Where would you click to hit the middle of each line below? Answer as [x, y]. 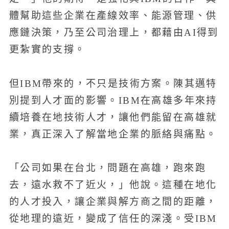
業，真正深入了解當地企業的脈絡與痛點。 [113, 134]
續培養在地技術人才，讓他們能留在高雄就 [113, 117]
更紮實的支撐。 [47, 50]
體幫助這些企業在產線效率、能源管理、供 [113, 16]
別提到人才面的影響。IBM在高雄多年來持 [113, 100]
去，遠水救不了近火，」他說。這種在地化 [113, 185]
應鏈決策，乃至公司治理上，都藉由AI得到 [114, 33]
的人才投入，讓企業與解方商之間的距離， [113, 202]
